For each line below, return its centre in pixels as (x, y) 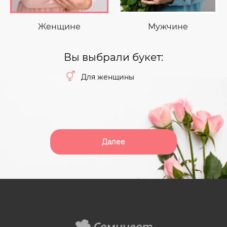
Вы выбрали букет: (113, 57)
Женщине (59, 27)
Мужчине (168, 27)
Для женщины (108, 77)
